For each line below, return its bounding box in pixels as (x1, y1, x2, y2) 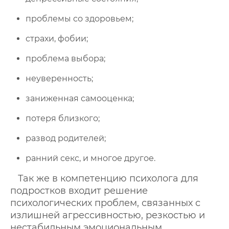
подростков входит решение (10, 185, 148, 196)
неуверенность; (26, 74, 93, 83)
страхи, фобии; (26, 34, 88, 43)
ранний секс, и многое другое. (26, 153, 155, 163)
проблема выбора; (26, 54, 105, 63)
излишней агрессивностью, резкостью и (10, 210, 205, 221)
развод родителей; (26, 133, 106, 143)
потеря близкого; (26, 113, 100, 123)
